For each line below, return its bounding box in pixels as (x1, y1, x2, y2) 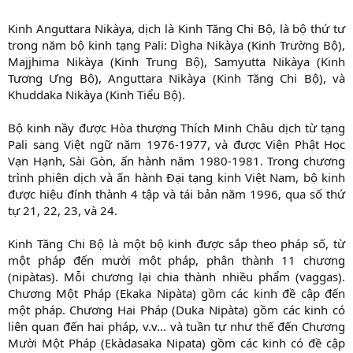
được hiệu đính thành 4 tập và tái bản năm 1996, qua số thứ (8, 186, 345, 203)
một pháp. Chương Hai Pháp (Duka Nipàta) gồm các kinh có (8, 302, 345, 318)
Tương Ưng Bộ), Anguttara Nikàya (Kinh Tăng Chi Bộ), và (8, 70, 345, 87)
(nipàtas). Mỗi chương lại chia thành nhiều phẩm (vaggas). (8, 269, 345, 285)
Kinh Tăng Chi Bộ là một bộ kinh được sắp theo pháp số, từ (8, 236, 345, 252)
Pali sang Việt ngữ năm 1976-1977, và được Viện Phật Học (8, 136, 345, 153)
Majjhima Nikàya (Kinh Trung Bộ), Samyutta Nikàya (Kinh (8, 54, 345, 70)
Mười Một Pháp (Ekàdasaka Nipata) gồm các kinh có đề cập (8, 335, 345, 351)
